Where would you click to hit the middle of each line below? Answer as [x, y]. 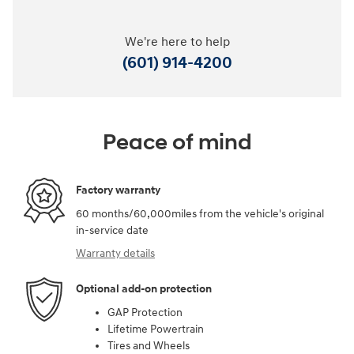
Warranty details [115, 253]
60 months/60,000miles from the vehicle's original [200, 213]
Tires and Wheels [149, 345]
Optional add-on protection [144, 289]
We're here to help [177, 42]
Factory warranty [118, 190]
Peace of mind [177, 142]
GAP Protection [145, 312]
